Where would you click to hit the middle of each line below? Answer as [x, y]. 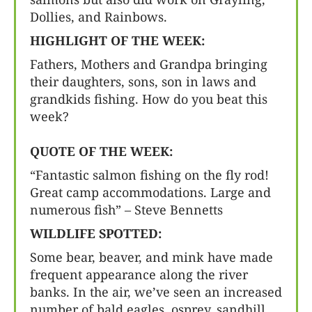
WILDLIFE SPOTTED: [96, 233]
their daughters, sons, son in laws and [143, 81]
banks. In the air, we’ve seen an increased [156, 292]
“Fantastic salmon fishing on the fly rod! [149, 175]
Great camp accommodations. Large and [150, 192]
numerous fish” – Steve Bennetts [126, 210]
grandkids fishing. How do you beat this [149, 99]
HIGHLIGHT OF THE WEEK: [117, 40]
